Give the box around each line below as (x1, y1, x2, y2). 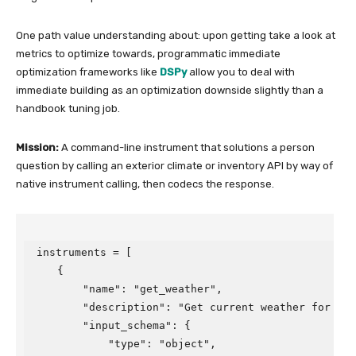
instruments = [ (37, 246, 132, 258)
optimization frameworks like (16, 66, 160, 78)
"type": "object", (32, 338, 216, 350)
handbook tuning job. (16, 103, 120, 114)
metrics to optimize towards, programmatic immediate (16, 48, 281, 60)
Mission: (16, 141, 59, 153)
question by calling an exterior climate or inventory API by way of (16, 160, 333, 172)
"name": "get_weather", (32, 283, 222, 295)
